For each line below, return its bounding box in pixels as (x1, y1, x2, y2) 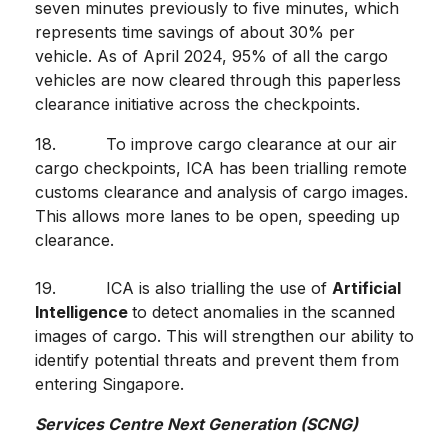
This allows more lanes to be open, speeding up (35, 206, 400, 227)
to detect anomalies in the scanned (132, 302, 395, 323)
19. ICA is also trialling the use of (35, 278, 332, 299)
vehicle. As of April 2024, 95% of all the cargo (35, 46, 388, 67)
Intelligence (35, 302, 132, 323)
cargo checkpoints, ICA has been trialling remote (35, 158, 407, 179)
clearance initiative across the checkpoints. (35, 94, 365, 115)
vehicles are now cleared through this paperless (35, 70, 401, 91)
